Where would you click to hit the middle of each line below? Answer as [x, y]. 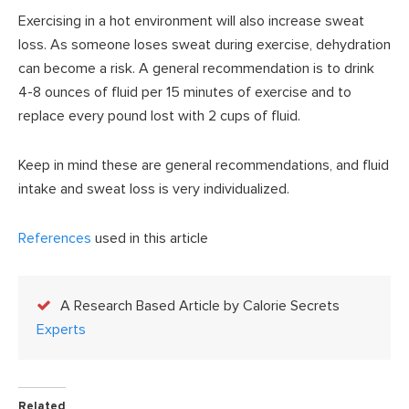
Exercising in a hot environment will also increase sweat [191, 21]
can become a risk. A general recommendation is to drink [196, 68]
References [55, 238]
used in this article [150, 238]
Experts [61, 329]
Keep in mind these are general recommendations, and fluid [204, 165]
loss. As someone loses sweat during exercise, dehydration [204, 44]
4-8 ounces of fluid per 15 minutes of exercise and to [185, 92]
